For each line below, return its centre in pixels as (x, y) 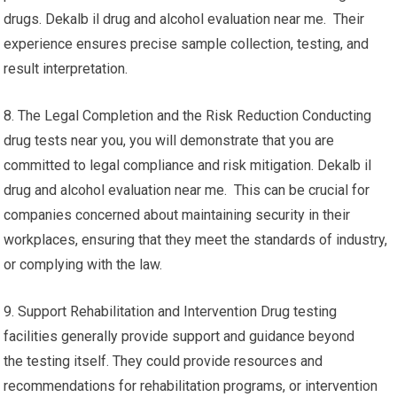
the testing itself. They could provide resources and (163, 361)
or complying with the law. (83, 265)
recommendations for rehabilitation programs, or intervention (191, 386)
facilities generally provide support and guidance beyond (179, 336)
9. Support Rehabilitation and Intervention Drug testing (171, 311)
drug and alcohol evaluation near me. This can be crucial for (187, 190)
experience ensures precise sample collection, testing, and (187, 44)
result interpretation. (66, 69)
